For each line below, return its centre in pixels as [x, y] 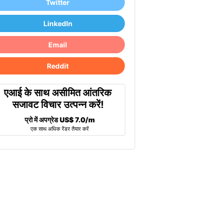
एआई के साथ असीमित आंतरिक [58, 93]
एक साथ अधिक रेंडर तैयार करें [60, 129]
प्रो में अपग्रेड [42, 120]
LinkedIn [58, 23]
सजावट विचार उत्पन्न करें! [58, 105]
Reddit [58, 66]
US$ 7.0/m [77, 120]
